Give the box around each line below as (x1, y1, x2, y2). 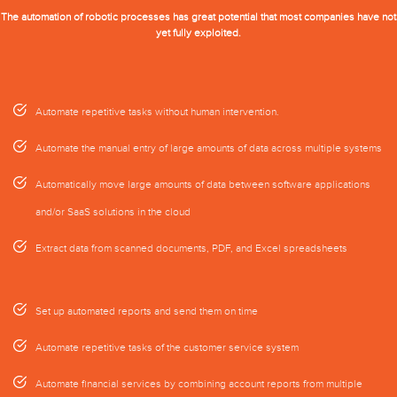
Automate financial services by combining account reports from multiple (35, 377, 362, 390)
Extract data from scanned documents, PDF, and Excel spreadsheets (35, 241, 347, 254)
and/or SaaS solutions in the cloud (35, 205, 191, 218)
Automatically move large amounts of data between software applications (35, 177, 370, 191)
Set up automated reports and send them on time (35, 304, 258, 317)
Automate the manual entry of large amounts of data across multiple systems (35, 141, 382, 154)
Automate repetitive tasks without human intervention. (35, 105, 279, 118)
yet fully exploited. (156, 26, 241, 39)
